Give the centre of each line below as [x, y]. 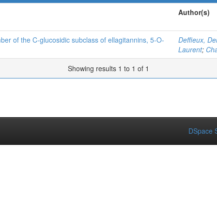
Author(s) [194, 12]
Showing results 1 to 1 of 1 [108, 68]
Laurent [190, 49]
